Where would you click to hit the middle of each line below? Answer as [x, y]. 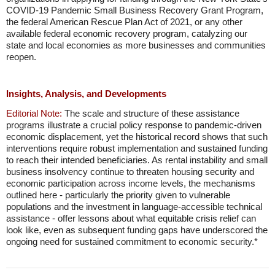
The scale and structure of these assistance [151, 113]
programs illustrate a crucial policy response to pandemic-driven [134, 125]
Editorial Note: [34, 113]
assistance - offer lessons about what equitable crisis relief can [131, 218]
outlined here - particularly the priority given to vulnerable [118, 195]
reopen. [21, 57]
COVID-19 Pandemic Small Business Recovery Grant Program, [135, 10]
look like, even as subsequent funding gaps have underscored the [137, 230]
